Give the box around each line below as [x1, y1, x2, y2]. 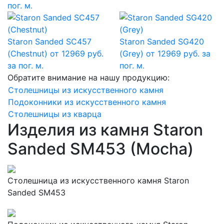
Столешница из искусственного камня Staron [7, 175, 189, 185]
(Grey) [119, 48, 143, 58]
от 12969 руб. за [146, 48, 210, 58]
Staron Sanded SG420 [119, 36, 204, 46]
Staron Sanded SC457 [7, 36, 91, 46]
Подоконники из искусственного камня [8, 96, 166, 107]
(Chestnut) [7, 48, 47, 58]
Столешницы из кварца [8, 108, 101, 119]
